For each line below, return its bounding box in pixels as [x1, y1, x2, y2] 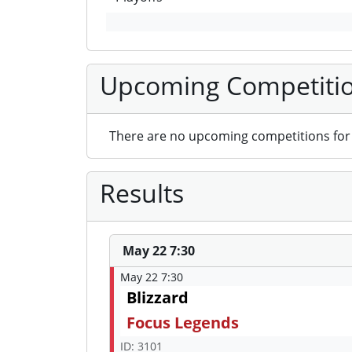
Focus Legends [126, 312, 239, 334]
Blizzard [126, 287, 189, 309]
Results [100, 176, 184, 211]
